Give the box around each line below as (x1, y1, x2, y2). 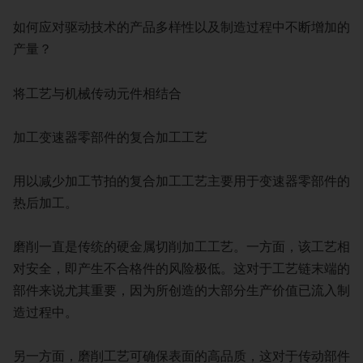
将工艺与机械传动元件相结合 (13, 84, 181, 103)
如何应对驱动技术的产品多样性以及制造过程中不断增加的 (13, 19, 350, 37)
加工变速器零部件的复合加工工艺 (13, 128, 207, 147)
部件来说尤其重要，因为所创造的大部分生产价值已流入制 (13, 282, 350, 301)
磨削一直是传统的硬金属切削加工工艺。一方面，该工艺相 (13, 238, 350, 257)
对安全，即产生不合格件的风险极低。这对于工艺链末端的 (13, 260, 350, 279)
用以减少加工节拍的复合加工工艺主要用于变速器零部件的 (13, 173, 350, 191)
